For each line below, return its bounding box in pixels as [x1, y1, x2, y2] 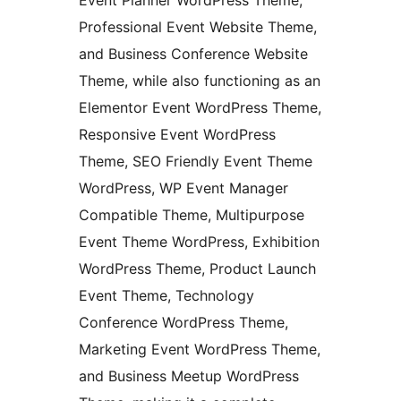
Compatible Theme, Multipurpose [79, 206, 304, 225]
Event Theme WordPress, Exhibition [79, 233, 320, 252]
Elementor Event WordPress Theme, [79, 98, 321, 117]
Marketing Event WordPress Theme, [79, 340, 320, 359]
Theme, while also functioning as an [79, 72, 320, 90]
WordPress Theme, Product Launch [79, 260, 316, 278]
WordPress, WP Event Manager [79, 179, 288, 198]
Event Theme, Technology [79, 286, 254, 305]
